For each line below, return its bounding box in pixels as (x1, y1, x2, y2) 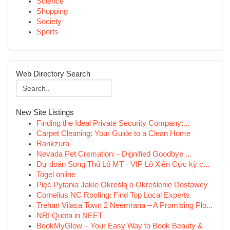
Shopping (36, 7, 68, 15)
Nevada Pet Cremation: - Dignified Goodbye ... (36, 150, 191, 158)
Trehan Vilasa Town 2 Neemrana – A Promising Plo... (36, 201, 213, 209)
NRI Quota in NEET (36, 212, 103, 220)
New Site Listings (16, 108, 74, 117)
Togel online (36, 170, 75, 179)
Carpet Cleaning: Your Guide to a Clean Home (36, 129, 190, 138)
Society (36, 17, 62, 26)
